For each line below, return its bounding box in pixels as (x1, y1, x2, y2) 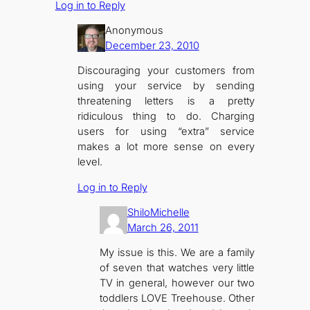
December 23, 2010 (104, 39, 199, 52)
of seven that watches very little (99, 262, 255, 275)
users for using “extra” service (77, 125, 255, 138)
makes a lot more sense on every (77, 140, 255, 154)
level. (77, 156, 102, 169)
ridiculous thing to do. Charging (77, 110, 255, 123)
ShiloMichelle (127, 206, 190, 219)
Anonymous (104, 24, 163, 37)
